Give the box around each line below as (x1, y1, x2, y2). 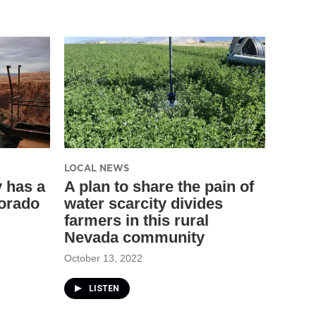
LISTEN (89, 283, 119, 293)
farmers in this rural (64, 211, 209, 229)
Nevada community (64, 228, 205, 246)
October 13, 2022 (64, 252, 142, 264)
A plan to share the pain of (64, 177, 254, 195)
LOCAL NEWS (64, 161, 129, 174)
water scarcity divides (64, 194, 223, 212)
